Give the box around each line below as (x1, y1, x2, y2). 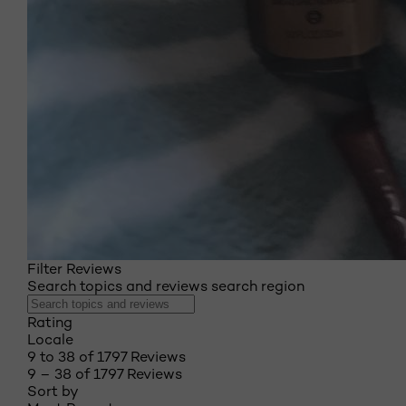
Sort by (27, 382, 79, 400)
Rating (27, 314, 72, 331)
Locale (27, 331, 73, 348)
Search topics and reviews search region (27, 277, 304, 295)
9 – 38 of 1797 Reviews (27, 365, 182, 382)
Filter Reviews (27, 260, 121, 277)
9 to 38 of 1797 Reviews (27, 348, 186, 365)
